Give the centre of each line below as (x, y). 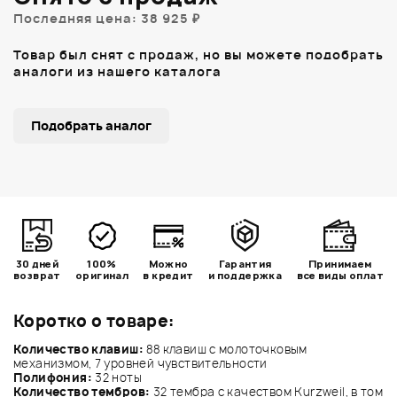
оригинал (102, 275)
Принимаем (340, 263)
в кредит (168, 275)
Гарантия (245, 263)
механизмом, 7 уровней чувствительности (140, 363)
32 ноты (117, 377)
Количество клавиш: (79, 349)
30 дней (37, 263)
